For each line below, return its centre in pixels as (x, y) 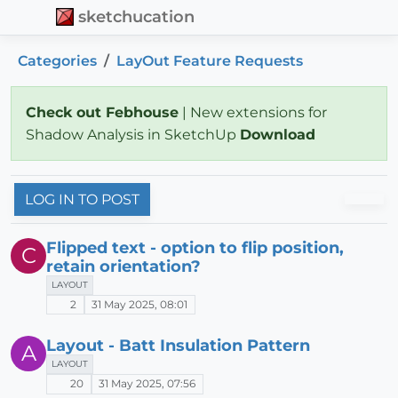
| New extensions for (253, 112)
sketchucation (137, 17)
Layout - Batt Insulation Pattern (178, 346)
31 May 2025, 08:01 (140, 304)
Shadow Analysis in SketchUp (133, 134)
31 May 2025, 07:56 (147, 384)
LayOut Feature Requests (211, 60)
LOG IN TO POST (82, 199)
